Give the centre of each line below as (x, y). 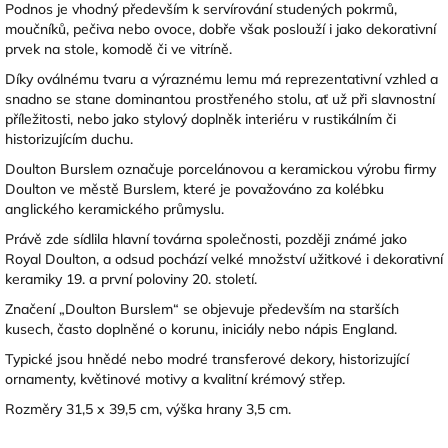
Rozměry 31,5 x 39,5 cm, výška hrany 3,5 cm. (150, 408)
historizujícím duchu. (69, 138)
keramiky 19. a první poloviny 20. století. (131, 278)
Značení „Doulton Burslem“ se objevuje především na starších (202, 308)
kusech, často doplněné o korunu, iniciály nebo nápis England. (201, 328)
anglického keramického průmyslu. (114, 208)
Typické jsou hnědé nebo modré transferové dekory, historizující (207, 358)
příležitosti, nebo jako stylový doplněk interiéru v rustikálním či (200, 118)
